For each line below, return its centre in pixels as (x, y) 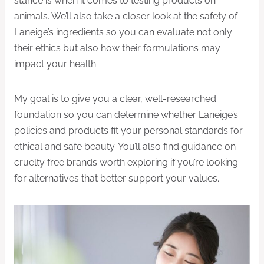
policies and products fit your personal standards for (128, 130)
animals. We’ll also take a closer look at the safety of (126, 16)
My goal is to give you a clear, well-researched (115, 98)
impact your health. (56, 64)
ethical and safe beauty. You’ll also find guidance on (125, 146)
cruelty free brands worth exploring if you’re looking (126, 162)
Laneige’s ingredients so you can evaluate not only (123, 32)
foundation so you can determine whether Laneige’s (126, 114)
